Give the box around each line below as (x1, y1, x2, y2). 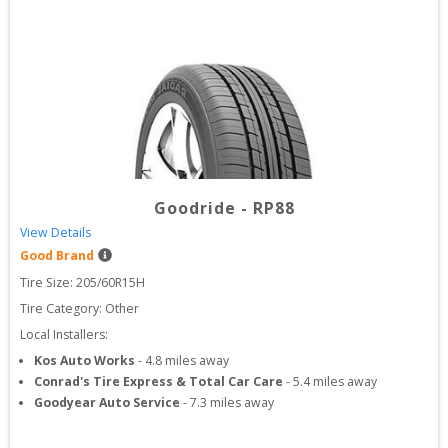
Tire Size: (20, 274, 76, 291)
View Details (20, 224, 91, 241)
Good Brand (20, 247, 94, 264)
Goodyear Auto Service (34, 394, 180, 411)
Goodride (153, 197, 236, 219)
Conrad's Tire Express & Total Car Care (34, 373, 283, 390)
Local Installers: (20, 326, 108, 343)
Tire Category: (20, 300, 102, 317)
